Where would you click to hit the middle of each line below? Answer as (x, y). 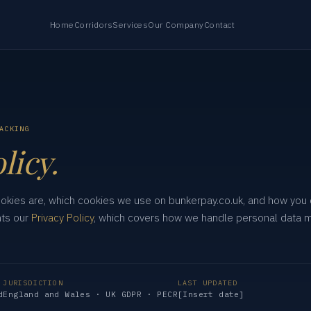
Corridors (93, 25)
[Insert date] (211, 294)
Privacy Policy (62, 217)
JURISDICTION (33, 283)
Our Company (176, 25)
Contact (219, 25)
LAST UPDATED (208, 283)
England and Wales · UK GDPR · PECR (91, 294)
